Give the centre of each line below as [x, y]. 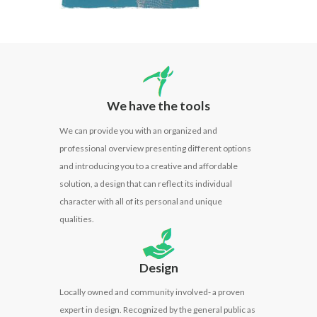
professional [84, 148]
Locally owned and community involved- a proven [152, 292]
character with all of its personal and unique [141, 201]
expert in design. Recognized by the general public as [157, 310]
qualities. [77, 219]
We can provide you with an [111, 130]
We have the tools [158, 106]
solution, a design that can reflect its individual [146, 183]
